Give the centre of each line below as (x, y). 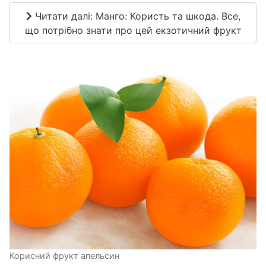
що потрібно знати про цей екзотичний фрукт (133, 30)
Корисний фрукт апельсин (64, 256)
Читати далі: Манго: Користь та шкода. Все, (136, 16)
